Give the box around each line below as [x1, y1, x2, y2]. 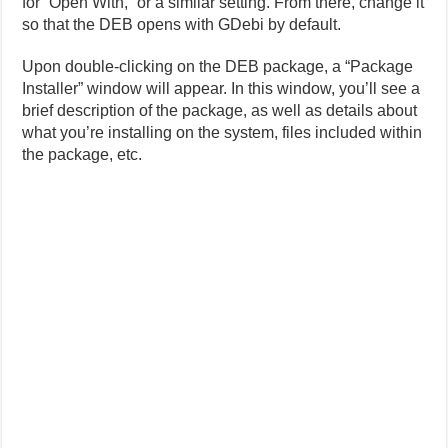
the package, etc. [22, 146, 143, 163]
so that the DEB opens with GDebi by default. [22, 16, 342, 33]
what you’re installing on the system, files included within [22, 124, 423, 141]
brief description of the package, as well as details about [22, 102, 418, 119]
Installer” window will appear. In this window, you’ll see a [22, 80, 421, 97]
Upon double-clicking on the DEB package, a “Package [22, 58, 414, 75]
